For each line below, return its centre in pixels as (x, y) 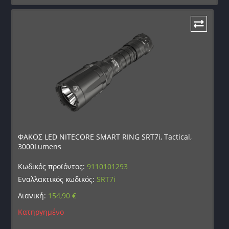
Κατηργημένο (41, 212)
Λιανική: (33, 196)
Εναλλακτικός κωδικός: (58, 179)
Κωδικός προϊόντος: (53, 167)
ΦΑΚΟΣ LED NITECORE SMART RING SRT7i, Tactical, (105, 137)
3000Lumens (40, 147)
